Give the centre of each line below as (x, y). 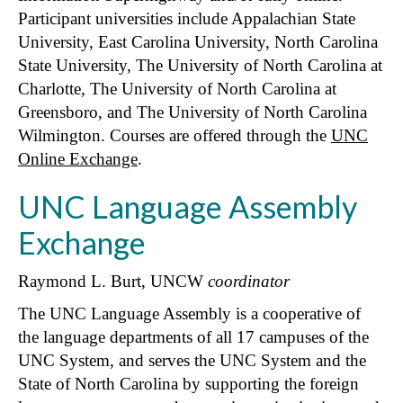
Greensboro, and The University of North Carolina (193, 112)
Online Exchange (78, 158)
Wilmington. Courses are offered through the (175, 135)
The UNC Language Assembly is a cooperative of (189, 313)
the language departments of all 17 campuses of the (193, 336)
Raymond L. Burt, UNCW (113, 281)
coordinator (249, 281)
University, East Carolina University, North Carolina (198, 41)
